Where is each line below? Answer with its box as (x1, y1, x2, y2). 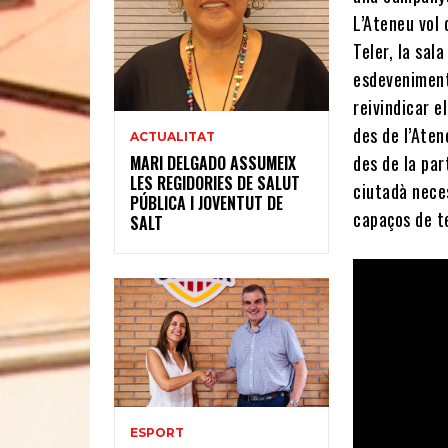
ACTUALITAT (130, 128, 215, 144)
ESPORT (130, 424, 184, 440)
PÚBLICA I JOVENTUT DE (130, 190, 283, 215)
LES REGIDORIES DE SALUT (130, 170, 300, 195)
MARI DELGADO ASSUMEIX (130, 150, 296, 175)
